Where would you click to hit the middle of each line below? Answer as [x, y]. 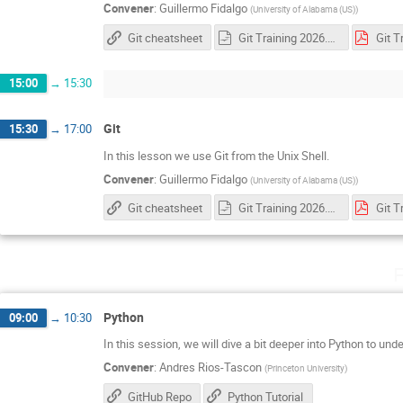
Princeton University [306, 368]
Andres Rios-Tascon [210, 367]
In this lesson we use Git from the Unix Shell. [216, 155]
